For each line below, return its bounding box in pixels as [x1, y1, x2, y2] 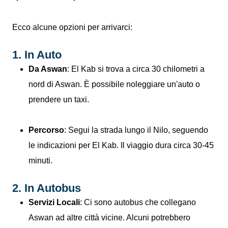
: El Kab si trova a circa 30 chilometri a [67, 65, 205, 73]
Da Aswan [28, 65, 67, 73]
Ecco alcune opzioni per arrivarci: [12, 23, 132, 32]
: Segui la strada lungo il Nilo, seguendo [64, 126, 208, 134]
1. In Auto [12, 48, 62, 61]
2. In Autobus [12, 182, 81, 194]
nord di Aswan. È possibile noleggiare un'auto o [28, 80, 200, 89]
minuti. [28, 156, 52, 165]
